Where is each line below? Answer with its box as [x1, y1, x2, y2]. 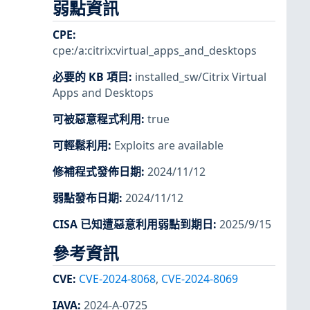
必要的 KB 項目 [53, 69, 129, 84]
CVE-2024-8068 [79, 271, 156, 286]
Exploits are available [114, 138, 224, 154]
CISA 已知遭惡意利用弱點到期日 [53, 217, 213, 232]
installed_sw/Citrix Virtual [135, 69, 266, 84]
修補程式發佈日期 [53, 164, 141, 180]
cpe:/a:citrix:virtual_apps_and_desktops [53, 42, 257, 58]
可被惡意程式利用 [53, 111, 141, 127]
